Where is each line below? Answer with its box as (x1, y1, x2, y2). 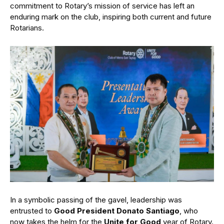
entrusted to (10, 205, 54, 215)
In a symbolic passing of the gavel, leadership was (10, 194, 182, 204)
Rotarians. (10, 22, 44, 32)
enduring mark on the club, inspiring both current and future (10, 11, 211, 21)
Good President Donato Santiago (54, 205, 179, 215)
